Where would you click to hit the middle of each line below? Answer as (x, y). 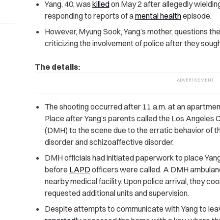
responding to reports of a (90, 16)
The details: (57, 67)
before (57, 170)
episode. (197, 16)
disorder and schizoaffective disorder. (110, 142)
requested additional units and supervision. (117, 193)
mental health (158, 16)
